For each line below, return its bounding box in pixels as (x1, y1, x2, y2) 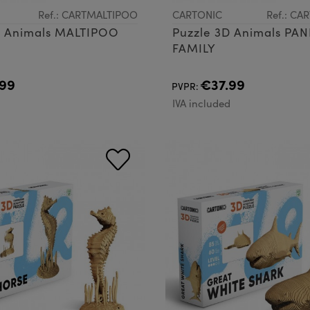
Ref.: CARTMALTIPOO (38, 7, 138, 21)
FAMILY (172, 39, 216, 56)
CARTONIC (172, 7, 222, 21)
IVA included (172, 95, 230, 110)
